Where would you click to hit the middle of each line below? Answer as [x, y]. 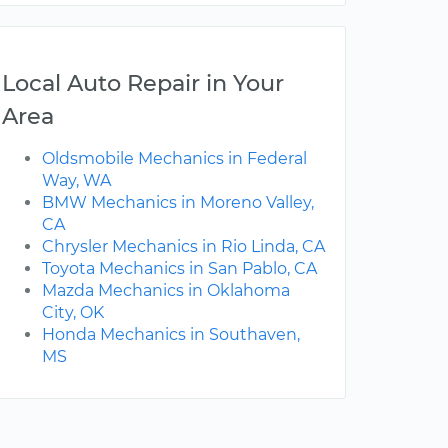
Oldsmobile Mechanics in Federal [174, 159]
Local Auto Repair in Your [143, 83]
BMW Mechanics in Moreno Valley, [178, 203]
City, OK [73, 313]
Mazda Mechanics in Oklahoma [166, 291]
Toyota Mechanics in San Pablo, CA [179, 269]
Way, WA [76, 181]
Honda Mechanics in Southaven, [171, 335]
